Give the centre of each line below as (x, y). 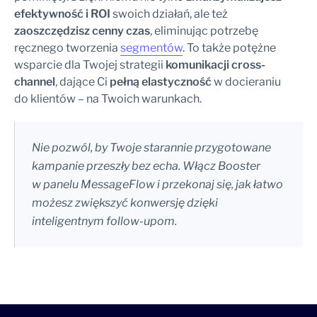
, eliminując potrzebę (204, 30)
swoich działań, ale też (169, 13)
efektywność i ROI (62, 13)
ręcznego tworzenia (67, 47)
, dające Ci (82, 81)
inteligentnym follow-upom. (104, 221)
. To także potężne (229, 47)
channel (35, 81)
